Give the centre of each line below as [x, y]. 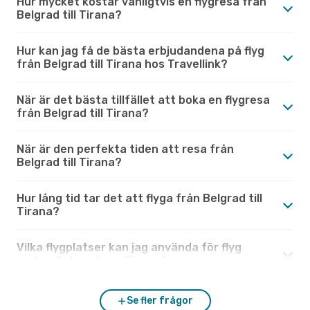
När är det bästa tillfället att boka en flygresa [143, 100]
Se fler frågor [160, 300]
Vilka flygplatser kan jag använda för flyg [129, 247]
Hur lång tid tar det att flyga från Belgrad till [139, 198]
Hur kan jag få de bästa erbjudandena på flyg [140, 51]
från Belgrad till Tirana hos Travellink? [122, 64]
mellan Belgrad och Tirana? [92, 260]
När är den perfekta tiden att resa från [125, 149]
